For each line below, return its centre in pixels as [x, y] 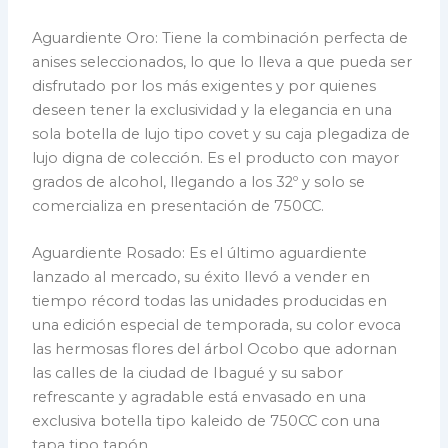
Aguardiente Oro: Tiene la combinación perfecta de [220, 37]
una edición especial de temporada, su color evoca [217, 325]
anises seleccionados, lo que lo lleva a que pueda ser [222, 61]
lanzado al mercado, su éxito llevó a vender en [201, 277]
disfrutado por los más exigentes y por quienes [204, 85]
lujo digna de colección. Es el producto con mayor [216, 157]
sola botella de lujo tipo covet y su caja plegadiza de [221, 133]
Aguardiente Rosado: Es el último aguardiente [200, 253]
